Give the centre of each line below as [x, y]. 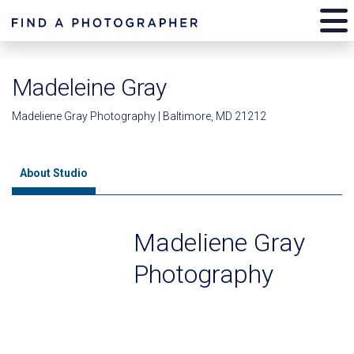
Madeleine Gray [89, 87]
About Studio [54, 173]
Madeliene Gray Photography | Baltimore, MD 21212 [139, 116]
